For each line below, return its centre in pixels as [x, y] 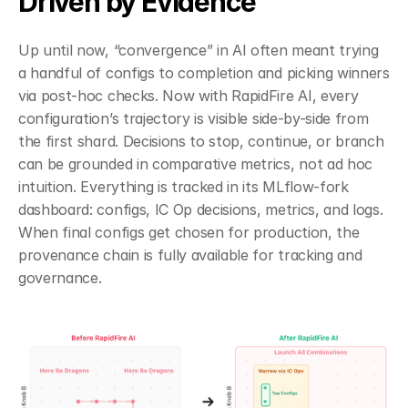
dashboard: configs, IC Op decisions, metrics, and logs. [201, 209]
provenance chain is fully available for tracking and [190, 255]
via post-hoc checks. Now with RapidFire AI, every [189, 95]
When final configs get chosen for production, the [189, 232]
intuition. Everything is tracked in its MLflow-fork [184, 186]
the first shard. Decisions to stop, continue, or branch [201, 141]
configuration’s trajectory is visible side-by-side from [194, 118]
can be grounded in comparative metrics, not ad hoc [195, 163]
